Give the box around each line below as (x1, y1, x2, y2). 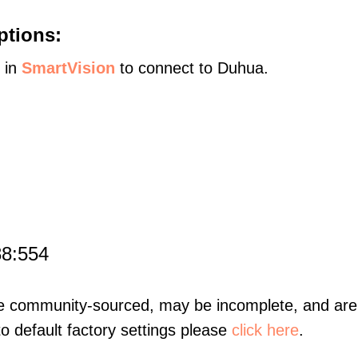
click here (232, 321, 299, 339)
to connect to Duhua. (115, 59, 268, 77)
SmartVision (22, 59, 115, 77)
